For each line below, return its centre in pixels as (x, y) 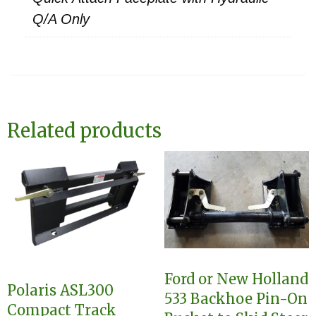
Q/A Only (61, 19)
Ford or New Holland (236, 279)
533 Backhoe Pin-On (236, 298)
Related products (84, 131)
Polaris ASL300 (60, 291)
